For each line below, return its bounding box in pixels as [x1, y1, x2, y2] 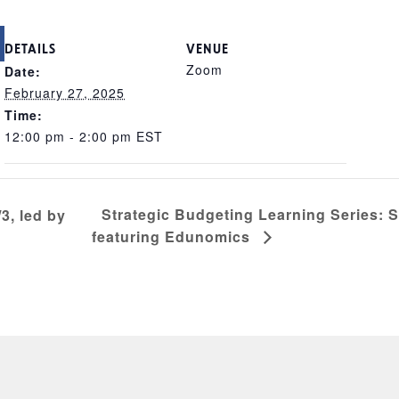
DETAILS [4, 37, 56, 56]
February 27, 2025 [4, 83, 125, 102]
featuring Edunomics [91, 225, 255, 247]
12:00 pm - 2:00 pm [4, 126, 136, 145]
